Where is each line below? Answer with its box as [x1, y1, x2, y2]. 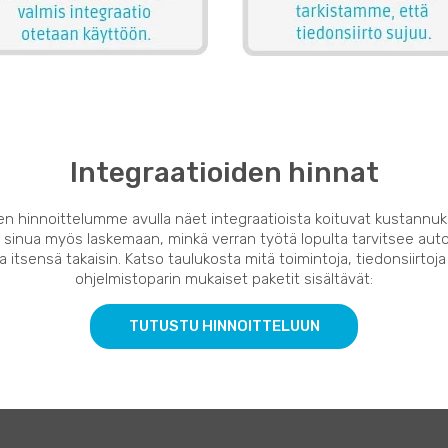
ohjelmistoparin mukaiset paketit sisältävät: [75, 270, 373, 288]
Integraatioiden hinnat [69, 156, 379, 189]
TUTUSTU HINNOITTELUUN [128, 317, 320, 335]
